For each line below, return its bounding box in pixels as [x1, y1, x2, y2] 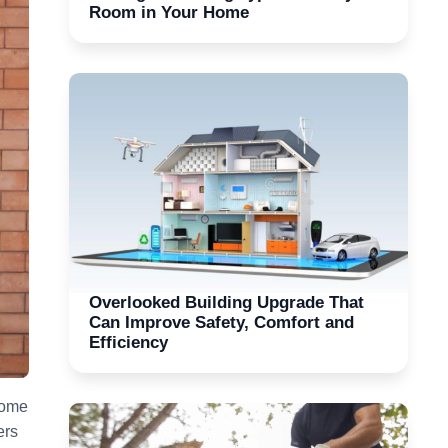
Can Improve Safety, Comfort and [88, 312, 354, 332]
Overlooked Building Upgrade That [88, 292, 364, 312]
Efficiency [88, 332, 168, 352]
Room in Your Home [88, 2, 249, 22]
